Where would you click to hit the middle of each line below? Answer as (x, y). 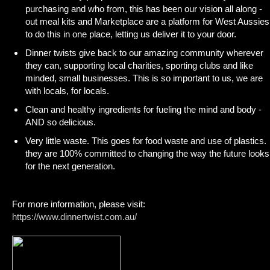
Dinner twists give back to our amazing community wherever (144, 52)
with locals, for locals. (67, 90)
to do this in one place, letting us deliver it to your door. (131, 34)
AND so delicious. (61, 122)
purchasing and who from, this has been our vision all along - (144, 8)
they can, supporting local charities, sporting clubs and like (139, 65)
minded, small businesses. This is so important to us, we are (144, 78)
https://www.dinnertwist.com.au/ (74, 216)
